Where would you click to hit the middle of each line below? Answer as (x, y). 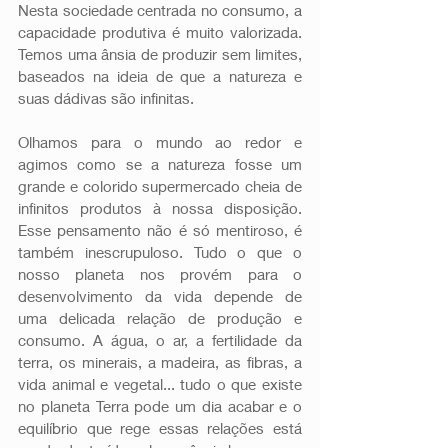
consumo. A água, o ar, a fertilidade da (160, 339)
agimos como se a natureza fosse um (160, 163)
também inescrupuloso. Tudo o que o (160, 251)
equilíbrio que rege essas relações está (160, 427)
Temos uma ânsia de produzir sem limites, (160, 53)
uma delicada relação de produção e (160, 317)
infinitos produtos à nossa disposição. (160, 207)
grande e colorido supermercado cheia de (160, 185)
